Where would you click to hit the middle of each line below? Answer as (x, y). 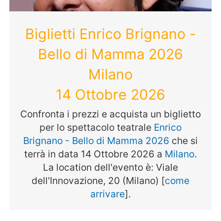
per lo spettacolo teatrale (97, 127)
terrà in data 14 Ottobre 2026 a (94, 154)
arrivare (108, 194)
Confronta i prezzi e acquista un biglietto (110, 114)
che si (184, 140)
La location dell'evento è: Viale (110, 167)
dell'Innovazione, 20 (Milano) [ (98, 180)
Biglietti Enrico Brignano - (110, 34)
